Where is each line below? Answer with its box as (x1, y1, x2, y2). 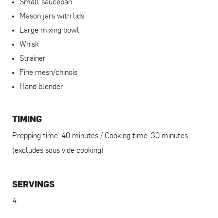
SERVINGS (12, 179, 54, 190)
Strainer (19, 54, 46, 63)
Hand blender (19, 83, 63, 91)
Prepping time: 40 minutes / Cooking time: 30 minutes (12, 132, 188, 140)
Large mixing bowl (19, 26, 79, 35)
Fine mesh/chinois (19, 69, 77, 77)
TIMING (12, 114, 42, 125)
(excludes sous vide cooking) (12, 146, 104, 155)
